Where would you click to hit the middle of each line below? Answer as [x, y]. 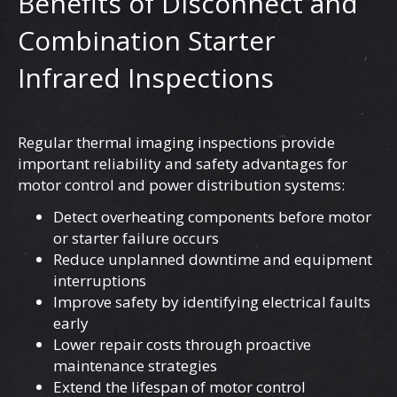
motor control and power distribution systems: [181, 185]
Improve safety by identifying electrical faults [212, 302]
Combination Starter [147, 41]
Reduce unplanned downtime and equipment [213, 260]
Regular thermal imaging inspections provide [176, 143]
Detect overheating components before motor [212, 217]
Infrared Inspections [146, 78]
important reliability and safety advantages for [183, 164]
